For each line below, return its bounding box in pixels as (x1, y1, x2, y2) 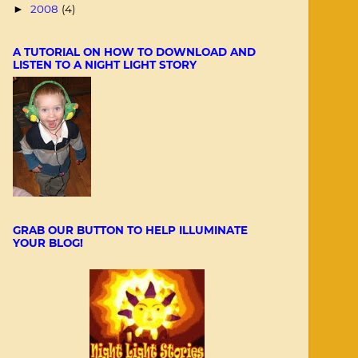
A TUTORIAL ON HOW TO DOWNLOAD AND (13, 46, 256, 58)
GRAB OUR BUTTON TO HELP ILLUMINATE (13, 223, 248, 237)
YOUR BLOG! (13, 236, 83, 249)
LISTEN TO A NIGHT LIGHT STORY (13, 58, 197, 71)
